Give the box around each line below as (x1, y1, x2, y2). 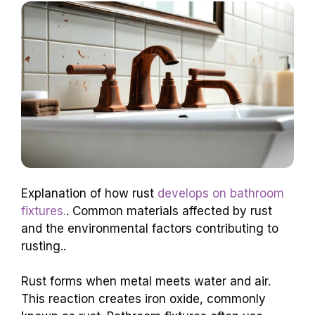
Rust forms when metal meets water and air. (21, 274, 271, 289)
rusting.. (21, 238, 66, 253)
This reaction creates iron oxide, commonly (21, 292, 266, 307)
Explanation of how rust (21, 186, 157, 200)
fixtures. (21, 203, 66, 218)
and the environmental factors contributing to (21, 221, 278, 236)
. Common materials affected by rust (66, 203, 272, 218)
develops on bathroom (157, 186, 284, 200)
